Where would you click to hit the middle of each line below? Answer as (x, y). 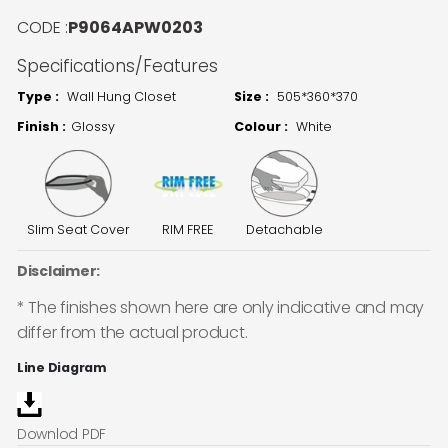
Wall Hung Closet (121, 97)
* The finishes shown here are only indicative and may (220, 308)
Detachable (284, 229)
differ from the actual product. (132, 333)
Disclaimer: (58, 270)
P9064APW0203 (135, 28)
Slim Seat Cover (78, 229)
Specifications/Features (117, 66)
